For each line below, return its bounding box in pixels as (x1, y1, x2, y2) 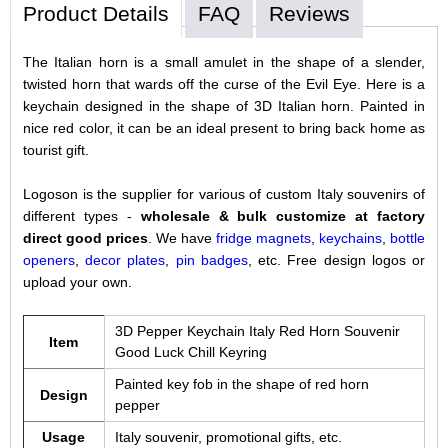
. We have (147, 229, 217, 246)
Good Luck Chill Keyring (114, 343, 267, 360)
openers (22, 251, 75, 268)
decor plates (85, 251, 166, 268)
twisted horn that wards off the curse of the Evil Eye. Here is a (22, 75, 426, 92)
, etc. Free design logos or (247, 251, 426, 268)
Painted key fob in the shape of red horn (114, 375, 369, 392)
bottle (390, 229, 426, 246)
